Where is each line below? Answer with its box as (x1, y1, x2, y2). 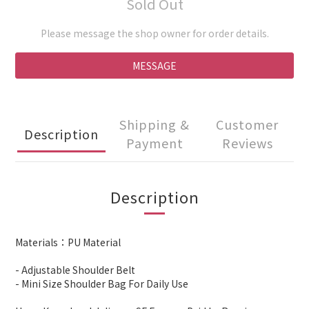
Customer (216, 115, 279, 134)
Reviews (221, 134, 273, 152)
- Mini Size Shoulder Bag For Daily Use (15, 277, 188, 291)
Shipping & (119, 115, 190, 134)
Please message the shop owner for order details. (40, 26, 269, 41)
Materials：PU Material (15, 235, 121, 250)
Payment (126, 134, 183, 152)
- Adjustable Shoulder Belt (15, 263, 135, 277)
